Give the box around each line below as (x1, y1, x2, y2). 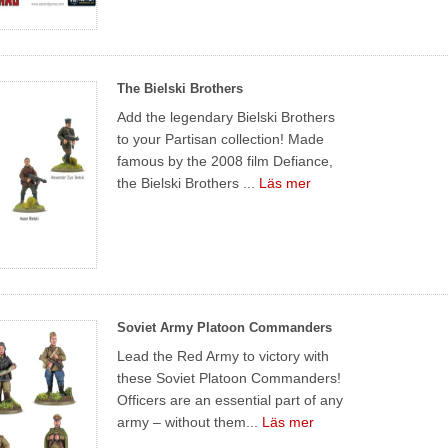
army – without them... (117, 413, 263, 430)
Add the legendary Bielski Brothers (117, 108, 336, 125)
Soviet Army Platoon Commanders (117, 319, 333, 335)
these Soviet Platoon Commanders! (117, 369, 342, 386)
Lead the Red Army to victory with (117, 347, 330, 364)
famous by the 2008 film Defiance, (117, 152, 334, 169)
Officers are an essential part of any (117, 391, 344, 408)
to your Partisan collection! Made (117, 130, 325, 147)
